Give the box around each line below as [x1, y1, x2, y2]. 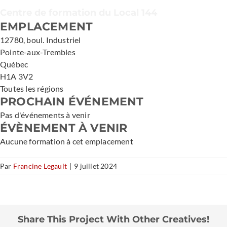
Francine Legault [13, 162, 67, 170]
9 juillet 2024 [74, 162, 118, 170]
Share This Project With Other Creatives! [18, 214, 209, 225]
